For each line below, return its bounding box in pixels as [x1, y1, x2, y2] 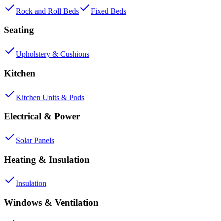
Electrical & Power [4, 111, 80, 122]
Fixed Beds [91, 6, 126, 15]
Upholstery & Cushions [16, 50, 89, 59]
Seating [4, 25, 34, 36]
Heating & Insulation [4, 154, 90, 165]
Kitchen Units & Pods [16, 93, 84, 102]
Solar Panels [16, 136, 54, 145]
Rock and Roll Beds [16, 6, 79, 15]
